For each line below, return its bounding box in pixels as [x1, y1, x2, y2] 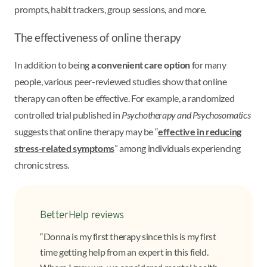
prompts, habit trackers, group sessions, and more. [14, 3, 207, 15]
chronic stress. [14, 159, 69, 170]
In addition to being [14, 58, 89, 70]
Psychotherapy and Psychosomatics [122, 108, 251, 120]
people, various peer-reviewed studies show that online [14, 75, 227, 87]
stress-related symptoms [14, 142, 114, 154]
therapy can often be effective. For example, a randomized [14, 92, 235, 104]
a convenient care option [89, 58, 190, 70]
